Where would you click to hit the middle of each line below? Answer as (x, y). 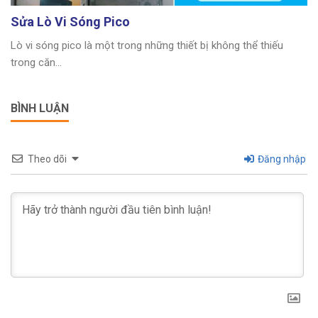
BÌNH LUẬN (40, 108)
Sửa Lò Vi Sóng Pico (70, 21)
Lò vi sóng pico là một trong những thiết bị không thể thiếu (147, 45)
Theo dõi (47, 159)
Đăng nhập (281, 159)
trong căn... (36, 62)
